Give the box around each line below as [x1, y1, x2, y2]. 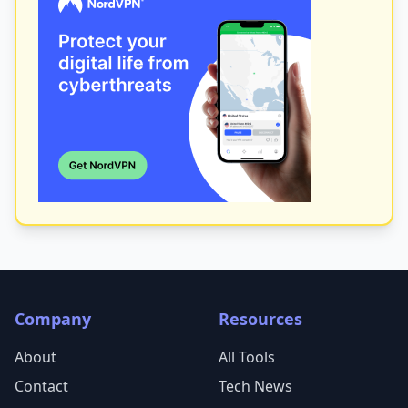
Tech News [219, 376, 292, 396]
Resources [219, 308, 302, 330]
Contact [15, 376, 68, 396]
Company [15, 308, 91, 330]
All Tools [219, 347, 275, 367]
